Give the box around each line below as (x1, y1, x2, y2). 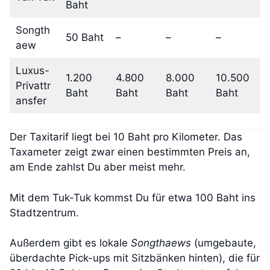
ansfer (15, 94, 46, 107)
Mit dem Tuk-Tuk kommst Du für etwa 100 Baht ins (10, 191, 256, 204)
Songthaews (131, 237, 191, 250)
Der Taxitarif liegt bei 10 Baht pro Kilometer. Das (10, 131, 242, 143)
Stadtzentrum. (10, 206, 79, 219)
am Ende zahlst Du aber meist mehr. (10, 161, 186, 174)
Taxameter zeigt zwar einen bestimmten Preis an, (10, 146, 250, 159)
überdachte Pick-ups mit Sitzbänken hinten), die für (10, 252, 260, 265)
